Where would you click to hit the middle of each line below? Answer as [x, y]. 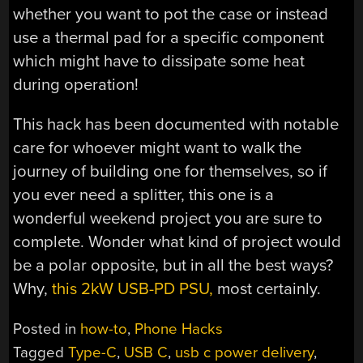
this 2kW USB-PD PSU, [133, 289]
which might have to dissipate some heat [159, 61]
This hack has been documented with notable [176, 125]
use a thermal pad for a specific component [169, 37]
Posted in [47, 329]
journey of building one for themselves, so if [171, 172]
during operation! [76, 84]
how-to [104, 329]
